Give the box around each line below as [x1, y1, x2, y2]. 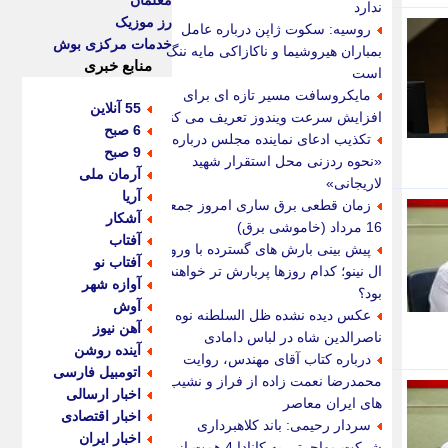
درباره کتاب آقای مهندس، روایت [183, 351, 371, 367]
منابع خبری [84, 57, 152, 75]
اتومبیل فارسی [53, 364, 141, 381]
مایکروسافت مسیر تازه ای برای [183, 87, 371, 103]
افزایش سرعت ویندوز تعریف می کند [163, 109, 382, 125]
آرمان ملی [79, 166, 141, 183]
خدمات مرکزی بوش [53, 36, 172, 53]
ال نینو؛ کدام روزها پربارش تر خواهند [168, 263, 382, 279]
